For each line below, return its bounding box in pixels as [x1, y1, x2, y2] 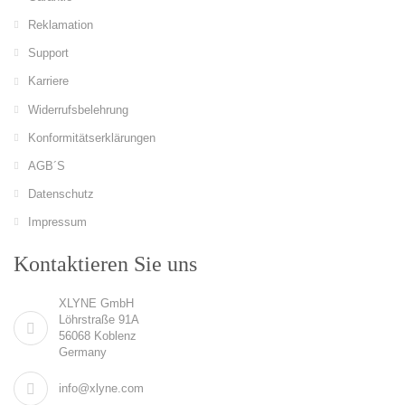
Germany [59, 344, 107, 359]
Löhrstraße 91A [59, 312, 139, 326]
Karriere [28, 74, 69, 89]
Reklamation [28, 18, 93, 33]
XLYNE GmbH [59, 296, 134, 310]
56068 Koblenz [59, 328, 137, 343]
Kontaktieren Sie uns [14, 251, 197, 276]
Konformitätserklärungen [28, 130, 155, 145]
